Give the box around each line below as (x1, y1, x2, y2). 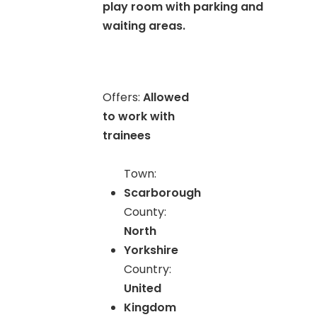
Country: (124, 261, 172, 277)
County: (124, 204, 167, 220)
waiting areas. (103, 18, 186, 34)
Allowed (143, 89, 190, 105)
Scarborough (124, 185, 202, 201)
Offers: (103, 89, 144, 105)
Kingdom (124, 299, 177, 316)
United (124, 280, 162, 296)
